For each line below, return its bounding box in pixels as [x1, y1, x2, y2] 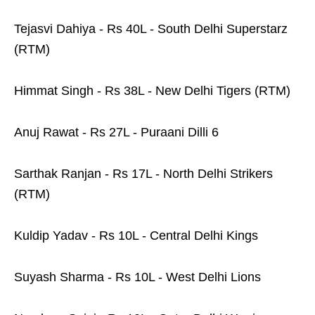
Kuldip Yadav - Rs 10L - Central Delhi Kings [14, 229, 258, 243]
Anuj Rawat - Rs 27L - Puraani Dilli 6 [14, 125, 219, 140]
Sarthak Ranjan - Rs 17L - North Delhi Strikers [14, 167, 273, 181]
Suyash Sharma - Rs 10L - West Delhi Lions [14, 270, 261, 285]
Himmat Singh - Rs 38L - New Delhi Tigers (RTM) [14, 84, 290, 98]
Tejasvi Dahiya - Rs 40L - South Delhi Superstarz [14, 22, 288, 37]
